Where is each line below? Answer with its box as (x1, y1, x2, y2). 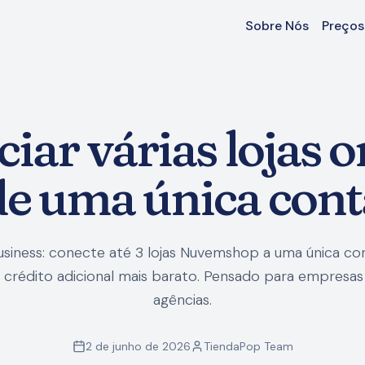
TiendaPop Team (203, 339, 293, 354)
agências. (153, 290, 212, 310)
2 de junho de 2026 (85, 339, 191, 354)
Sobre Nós (245, 17, 309, 34)
